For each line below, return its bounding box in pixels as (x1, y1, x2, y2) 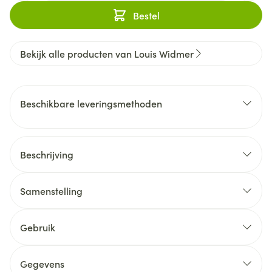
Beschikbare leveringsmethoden (20, 97, 162, 110)
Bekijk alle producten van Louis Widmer (20, 47, 194, 60)
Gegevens (20, 257, 64, 270)
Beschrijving (20, 148, 73, 161)
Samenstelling (20, 184, 83, 197)
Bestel (133, 8, 160, 22)
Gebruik (20, 220, 55, 234)
